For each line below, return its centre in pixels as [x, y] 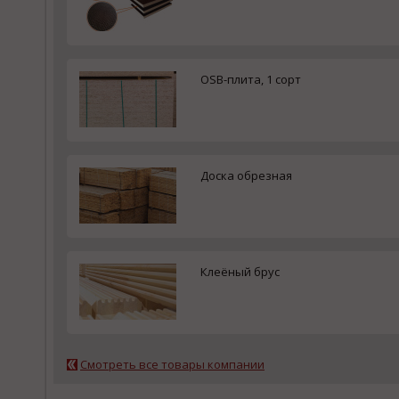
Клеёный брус [240, 272]
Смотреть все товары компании [172, 364]
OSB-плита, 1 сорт [251, 79]
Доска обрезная [246, 175]
